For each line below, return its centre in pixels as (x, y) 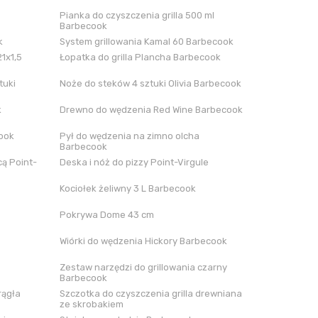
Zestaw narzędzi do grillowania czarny (143, 267)
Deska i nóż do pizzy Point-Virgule (134, 162)
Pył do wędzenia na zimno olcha (129, 136)
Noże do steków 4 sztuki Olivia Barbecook (150, 83)
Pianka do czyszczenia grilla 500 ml (137, 15)
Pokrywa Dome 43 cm (106, 215)
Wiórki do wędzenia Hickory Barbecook (143, 241)
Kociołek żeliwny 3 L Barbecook (127, 188)
